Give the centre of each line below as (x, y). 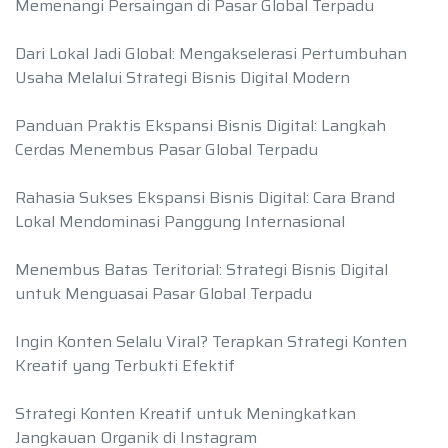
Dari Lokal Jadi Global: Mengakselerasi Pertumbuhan (211, 54)
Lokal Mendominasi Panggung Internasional (180, 222)
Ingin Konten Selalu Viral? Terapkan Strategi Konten (211, 342)
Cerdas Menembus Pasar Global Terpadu (166, 150)
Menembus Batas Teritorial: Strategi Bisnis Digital (201, 270)
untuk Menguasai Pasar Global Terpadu (163, 294)
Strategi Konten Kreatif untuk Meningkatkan (185, 414)
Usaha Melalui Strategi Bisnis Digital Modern (182, 78)
